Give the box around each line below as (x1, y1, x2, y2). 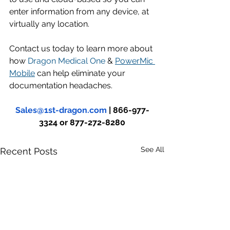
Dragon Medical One (28, 55, 105, 66)
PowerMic (115, 55, 155, 66)
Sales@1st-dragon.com (15, 105, 107, 115)
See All (141, 145, 164, 154)
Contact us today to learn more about (9, 43, 155, 53)
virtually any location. (9, 18, 91, 29)
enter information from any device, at (9, 6, 151, 16)
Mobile (9, 68, 35, 78)
